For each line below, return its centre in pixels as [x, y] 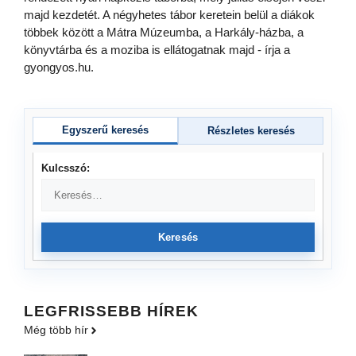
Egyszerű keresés [105, 130]
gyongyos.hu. [59, 68]
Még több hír [56, 330]
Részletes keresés [251, 131]
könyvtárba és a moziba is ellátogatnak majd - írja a [157, 50]
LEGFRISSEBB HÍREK [111, 311]
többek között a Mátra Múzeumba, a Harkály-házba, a [164, 33]
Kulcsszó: [66, 168]
